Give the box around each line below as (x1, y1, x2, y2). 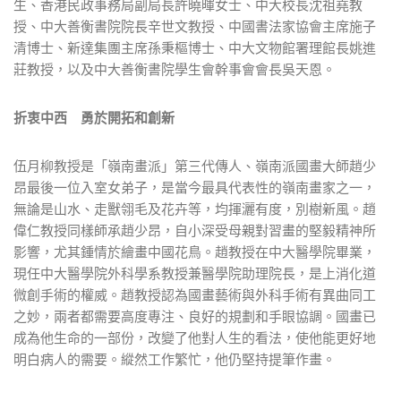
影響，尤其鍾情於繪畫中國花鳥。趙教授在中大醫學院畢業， (13, 243, 376, 260)
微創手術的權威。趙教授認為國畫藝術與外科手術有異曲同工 (13, 286, 376, 303)
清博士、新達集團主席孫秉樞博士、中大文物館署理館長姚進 (13, 38, 376, 56)
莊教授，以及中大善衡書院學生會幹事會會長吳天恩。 (13, 60, 336, 78)
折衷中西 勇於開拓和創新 (13, 108, 175, 126)
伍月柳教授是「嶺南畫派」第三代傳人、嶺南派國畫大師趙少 (13, 157, 376, 175)
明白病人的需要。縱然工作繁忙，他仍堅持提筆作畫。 (13, 350, 336, 368)
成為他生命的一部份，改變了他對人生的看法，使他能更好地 (13, 328, 376, 346)
